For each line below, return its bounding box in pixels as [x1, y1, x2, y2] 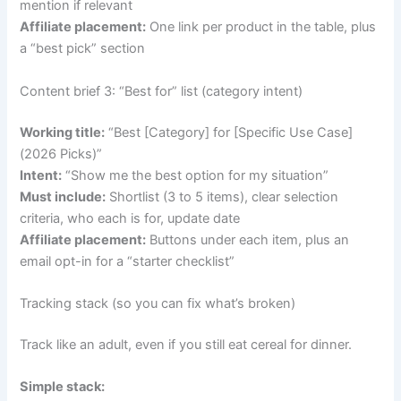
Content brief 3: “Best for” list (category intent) [20, 82, 303, 99]
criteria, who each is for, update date [20, 209, 241, 226]
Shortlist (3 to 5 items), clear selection [106, 188, 339, 205]
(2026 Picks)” [20, 145, 103, 162]
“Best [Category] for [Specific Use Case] [105, 124, 354, 141]
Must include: [20, 188, 107, 205]
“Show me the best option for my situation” [62, 166, 329, 183]
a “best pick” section [20, 40, 146, 57]
